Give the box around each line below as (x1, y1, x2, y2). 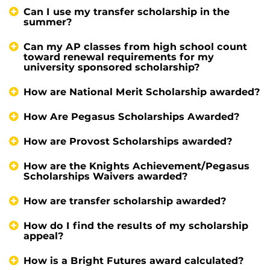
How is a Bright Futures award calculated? (24, 254, 244, 266)
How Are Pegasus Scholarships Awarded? (24, 110, 240, 122)
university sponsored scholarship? (24, 61, 200, 73)
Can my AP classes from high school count (24, 40, 247, 52)
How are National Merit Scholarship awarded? (24, 86, 260, 98)
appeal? (24, 230, 64, 242)
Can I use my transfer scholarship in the (24, 5, 230, 17)
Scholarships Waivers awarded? (24, 170, 188, 182)
